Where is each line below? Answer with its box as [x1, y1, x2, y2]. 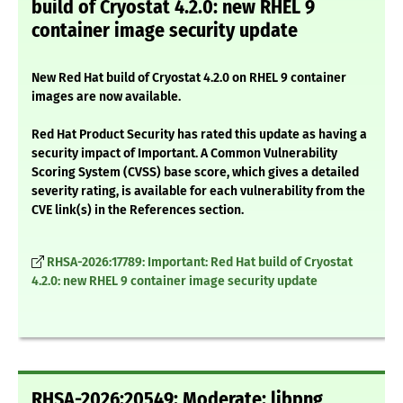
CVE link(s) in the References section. [31, 202, 244, 219]
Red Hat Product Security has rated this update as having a [31, 127, 367, 143]
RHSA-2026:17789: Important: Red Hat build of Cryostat [47, 255, 353, 271]
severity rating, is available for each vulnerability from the [31, 184, 365, 200]
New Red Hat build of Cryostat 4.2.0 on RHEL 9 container [31, 70, 346, 86]
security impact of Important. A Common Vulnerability [31, 146, 337, 162]
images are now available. [31, 89, 181, 105]
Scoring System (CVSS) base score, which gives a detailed [31, 165, 359, 181]
